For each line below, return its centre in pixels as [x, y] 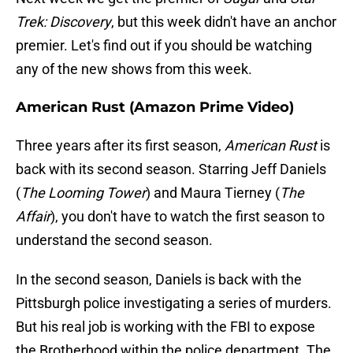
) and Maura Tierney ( [213, 193]
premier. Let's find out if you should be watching [164, 46]
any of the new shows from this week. [134, 69]
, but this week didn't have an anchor [224, 22]
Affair [33, 217]
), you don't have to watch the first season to [188, 217]
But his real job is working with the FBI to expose [165, 327]
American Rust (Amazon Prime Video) [155, 108]
